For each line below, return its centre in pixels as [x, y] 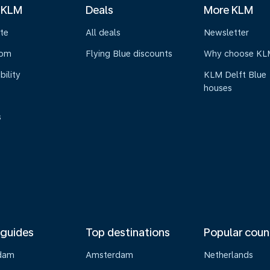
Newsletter [227, 33]
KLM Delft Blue [235, 75]
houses [218, 88]
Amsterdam [109, 255]
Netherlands [229, 255]
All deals [103, 33]
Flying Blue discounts [129, 54]
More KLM [229, 10]
